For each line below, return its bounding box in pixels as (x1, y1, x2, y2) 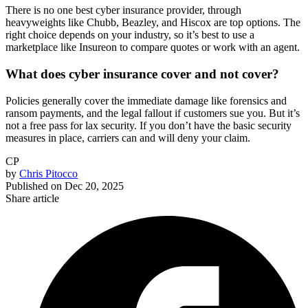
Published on (5, 179, 62, 192)
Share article (5, 192, 59, 204)
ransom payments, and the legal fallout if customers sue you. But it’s (5, 107, 300, 119)
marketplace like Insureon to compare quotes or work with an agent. (5, 41, 302, 54)
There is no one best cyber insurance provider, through (5, 4, 241, 16)
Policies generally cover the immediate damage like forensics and (5, 94, 287, 107)
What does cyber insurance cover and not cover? (5, 67, 279, 82)
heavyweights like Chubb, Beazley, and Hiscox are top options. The (5, 16, 300, 29)
